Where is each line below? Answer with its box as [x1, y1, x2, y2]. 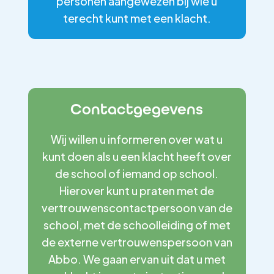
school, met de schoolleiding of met [43, 218, 231, 232]
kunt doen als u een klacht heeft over [42, 149, 232, 163]
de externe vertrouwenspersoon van [41, 235, 232, 249]
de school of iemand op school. [55, 166, 219, 180]
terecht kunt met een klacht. [62, 11, 211, 25]
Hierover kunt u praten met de [59, 183, 215, 198]
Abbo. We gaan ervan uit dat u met [48, 252, 226, 266]
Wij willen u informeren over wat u [51, 132, 223, 146]
